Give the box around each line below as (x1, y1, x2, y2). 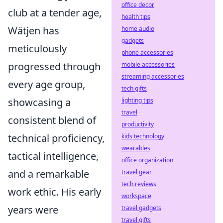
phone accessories (121, 48, 173, 57)
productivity (121, 120, 154, 128)
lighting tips (121, 96, 153, 105)
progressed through (8, 60, 101, 73)
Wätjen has (8, 24, 59, 37)
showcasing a (8, 96, 71, 109)
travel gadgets (121, 204, 161, 212)
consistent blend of (8, 113, 96, 127)
